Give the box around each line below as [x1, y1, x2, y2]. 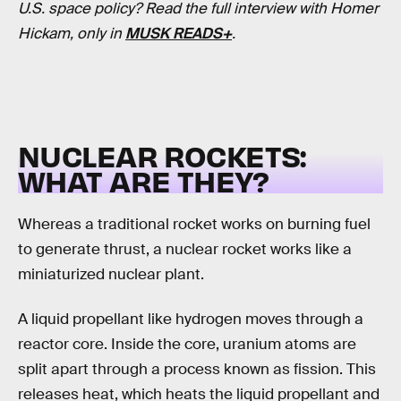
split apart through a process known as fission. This [18, 359, 376, 379]
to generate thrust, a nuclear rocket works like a [18, 240, 352, 260]
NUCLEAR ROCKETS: [18, 136, 306, 174]
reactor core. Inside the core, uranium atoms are [18, 334, 356, 354]
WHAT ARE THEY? [18, 161, 269, 199]
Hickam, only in [18, 24, 125, 44]
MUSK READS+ [125, 24, 232, 44]
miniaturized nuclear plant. [18, 265, 204, 285]
